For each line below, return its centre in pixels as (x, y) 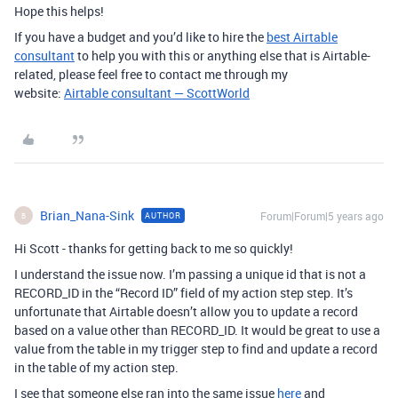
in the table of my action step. (96, 368)
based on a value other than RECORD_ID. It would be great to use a (197, 330)
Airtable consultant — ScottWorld (157, 93)
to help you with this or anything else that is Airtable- (223, 56)
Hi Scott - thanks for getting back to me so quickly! (154, 249)
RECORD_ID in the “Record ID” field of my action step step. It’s (183, 293)
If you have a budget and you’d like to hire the (140, 37)
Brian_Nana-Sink (87, 216)
